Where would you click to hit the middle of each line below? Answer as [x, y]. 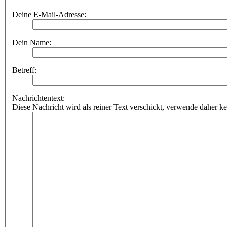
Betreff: [24, 70]
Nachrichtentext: [39, 98]
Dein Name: [32, 43]
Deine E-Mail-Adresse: [49, 15]
